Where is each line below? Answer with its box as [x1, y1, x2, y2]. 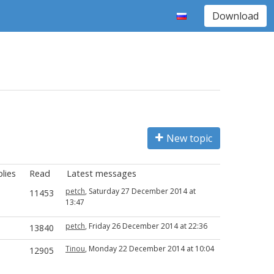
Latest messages [66, 168, 136, 179]
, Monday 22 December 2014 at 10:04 [85, 243, 214, 254]
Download [212, 9, 259, 23]
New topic [166, 131, 212, 145]
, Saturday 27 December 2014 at [85, 186, 196, 196]
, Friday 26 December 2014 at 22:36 [85, 221, 207, 231]
